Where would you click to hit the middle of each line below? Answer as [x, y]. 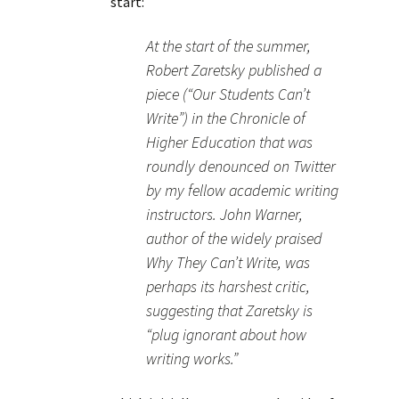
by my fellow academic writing [242, 190]
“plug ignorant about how [226, 334]
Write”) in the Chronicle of [226, 118]
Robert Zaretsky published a [234, 70]
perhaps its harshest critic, [228, 286]
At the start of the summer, [228, 46]
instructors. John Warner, [224, 214]
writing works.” [192, 358]
